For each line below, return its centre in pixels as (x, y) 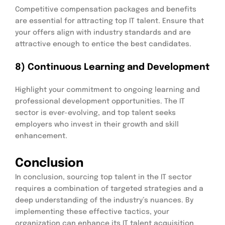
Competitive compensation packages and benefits (106, 9)
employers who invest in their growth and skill (97, 124)
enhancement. (41, 136)
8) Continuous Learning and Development (113, 67)
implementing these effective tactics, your (92, 212)
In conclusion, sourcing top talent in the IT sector (103, 177)
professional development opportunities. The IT (100, 101)
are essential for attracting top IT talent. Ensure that (109, 21)
